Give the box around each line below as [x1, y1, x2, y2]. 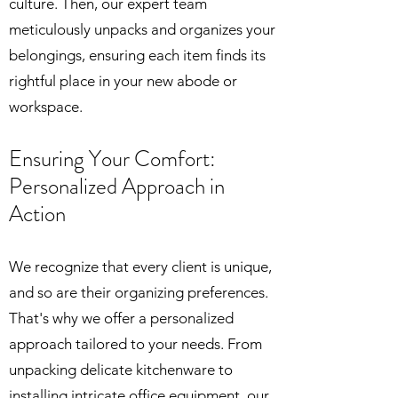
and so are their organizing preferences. [9, 283, 268, 301]
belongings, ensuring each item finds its [9, 46, 266, 64]
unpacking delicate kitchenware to [9, 361, 233, 378]
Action [9, 198, 66, 230]
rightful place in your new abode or [9, 72, 237, 90]
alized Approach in [69, 171, 225, 203]
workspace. [9, 98, 83, 115]
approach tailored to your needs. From [9, 335, 262, 353]
